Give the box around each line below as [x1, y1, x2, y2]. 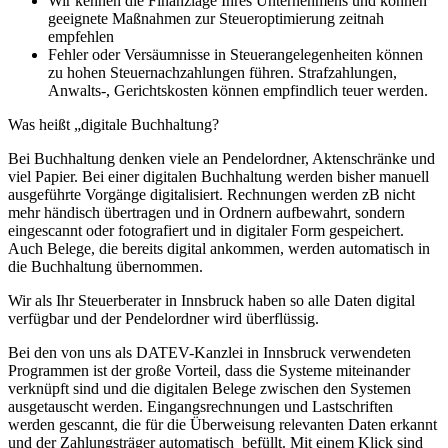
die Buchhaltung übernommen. [8, 257, 203, 275]
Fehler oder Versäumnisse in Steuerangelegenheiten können [48, 45, 423, 63]
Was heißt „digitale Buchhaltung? [8, 115, 219, 133]
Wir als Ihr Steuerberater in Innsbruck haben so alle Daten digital [8, 291, 415, 309]
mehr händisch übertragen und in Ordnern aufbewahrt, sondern [8, 203, 405, 221]
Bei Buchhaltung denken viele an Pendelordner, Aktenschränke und [8, 149, 435, 167]
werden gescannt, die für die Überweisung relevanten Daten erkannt [8, 415, 437, 433]
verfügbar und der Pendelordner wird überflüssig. [8, 309, 319, 327]
